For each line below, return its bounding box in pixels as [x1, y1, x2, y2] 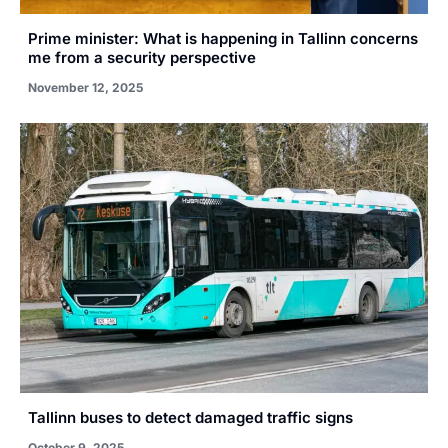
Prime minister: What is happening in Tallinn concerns [28, 29, 418, 49]
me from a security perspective [28, 48, 256, 68]
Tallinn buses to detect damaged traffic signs [28, 407, 353, 427]
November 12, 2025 [28, 80, 143, 96]
